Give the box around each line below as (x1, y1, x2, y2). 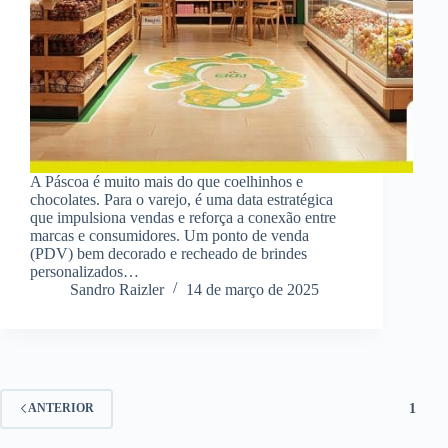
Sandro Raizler (70, 280, 164, 298)
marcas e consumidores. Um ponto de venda (30, 226, 309, 244)
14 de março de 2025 (186, 280, 319, 298)
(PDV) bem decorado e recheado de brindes (30, 244, 307, 262)
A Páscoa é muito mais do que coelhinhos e (30, 172, 303, 190)
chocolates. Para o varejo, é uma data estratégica (30, 190, 333, 208)
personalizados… (30, 262, 139, 280)
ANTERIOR (28, 401, 94, 416)
